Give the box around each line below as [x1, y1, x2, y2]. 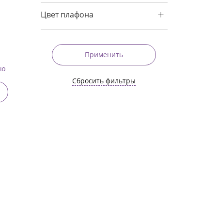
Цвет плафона [40, 9, 93, 20]
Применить [85, 50, 124, 59]
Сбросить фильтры [72, 76, 136, 85]
